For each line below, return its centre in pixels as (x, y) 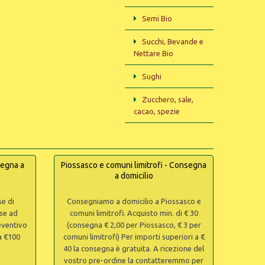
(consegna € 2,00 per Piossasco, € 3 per (134, 225)
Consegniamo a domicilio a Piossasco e (134, 201)
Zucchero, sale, (168, 99)
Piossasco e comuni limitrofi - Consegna (134, 165)
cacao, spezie (157, 111)
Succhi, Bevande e (173, 41)
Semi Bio (157, 18)
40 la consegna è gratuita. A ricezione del (134, 248)
